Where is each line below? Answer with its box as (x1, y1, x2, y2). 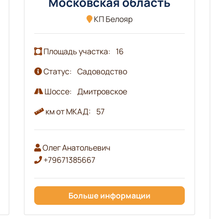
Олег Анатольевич (41, 142, 110, 153)
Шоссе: (43, 86, 73, 97)
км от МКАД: (44, 106, 92, 117)
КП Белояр (92, 13, 132, 24)
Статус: (42, 66, 73, 77)
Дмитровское (77, 86, 127, 97)
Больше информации (68, 190, 151, 201)
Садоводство (77, 66, 127, 77)
